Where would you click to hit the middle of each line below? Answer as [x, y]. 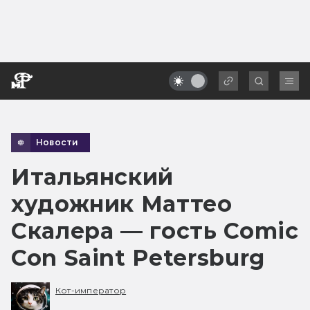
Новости [57, 142]
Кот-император [91, 291]
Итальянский [93, 176]
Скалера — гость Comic [155, 230]
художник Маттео [122, 203]
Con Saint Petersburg [138, 257]
